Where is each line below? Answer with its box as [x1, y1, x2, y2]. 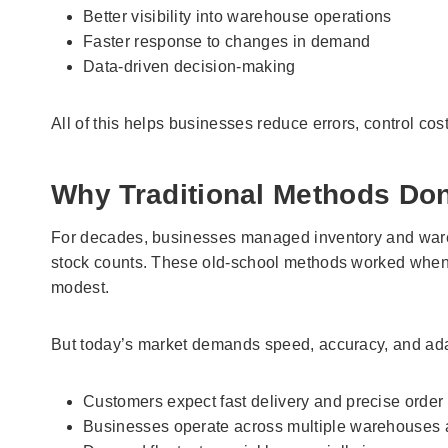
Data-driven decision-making [83, 57, 296, 75]
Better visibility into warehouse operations [83, 7, 392, 25]
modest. [51, 278, 110, 296]
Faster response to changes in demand [83, 32, 371, 50]
